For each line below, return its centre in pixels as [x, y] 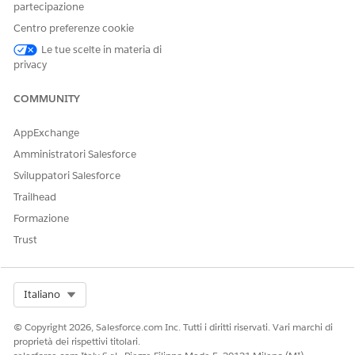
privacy [30, 65]
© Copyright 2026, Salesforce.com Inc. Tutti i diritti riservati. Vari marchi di [173, 327]
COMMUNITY [47, 99]
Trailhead [35, 197]
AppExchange [46, 133]
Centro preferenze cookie [74, 28]
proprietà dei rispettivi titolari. [77, 341]
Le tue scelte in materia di [101, 50]
